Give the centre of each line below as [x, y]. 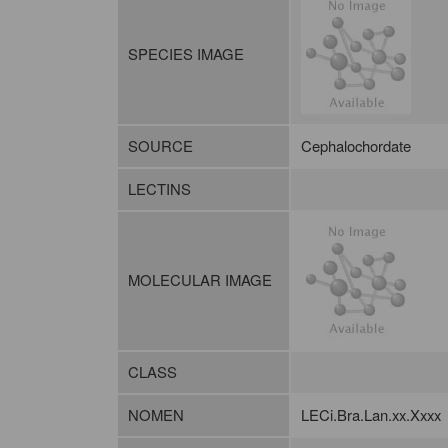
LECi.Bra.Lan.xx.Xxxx [370, 415]
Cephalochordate [355, 146]
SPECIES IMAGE [185, 54]
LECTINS [159, 189]
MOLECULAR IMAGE [199, 280]
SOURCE [160, 146]
